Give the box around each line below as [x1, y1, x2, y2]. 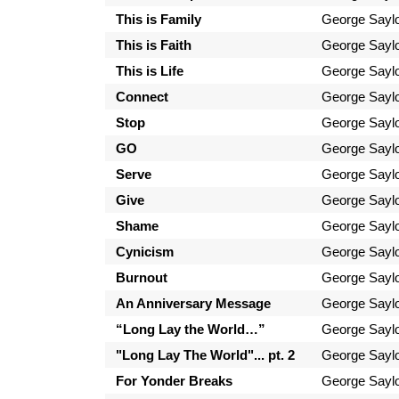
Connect [115, 89, 168, 105]
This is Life [115, 63, 183, 79]
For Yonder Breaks [115, 373, 232, 389]
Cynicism [115, 244, 174, 260]
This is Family [115, 12, 201, 28]
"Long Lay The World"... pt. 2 [115, 347, 295, 363]
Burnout [115, 270, 167, 286]
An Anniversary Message [115, 296, 271, 312]
